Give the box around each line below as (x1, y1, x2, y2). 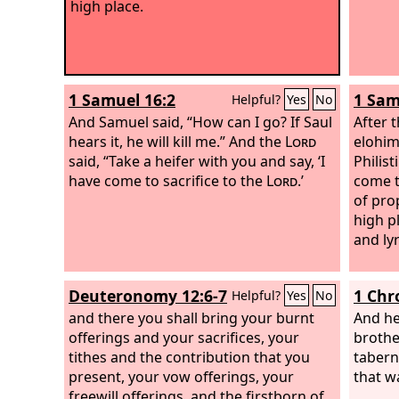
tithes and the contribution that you (69, 346, 310, 367)
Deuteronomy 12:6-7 (69, 285, 227, 306)
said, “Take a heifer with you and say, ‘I (69, 151, 325, 171)
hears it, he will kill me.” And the (69, 131, 285, 151)
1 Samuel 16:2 (69, 89, 175, 110)
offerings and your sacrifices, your (69, 327, 299, 347)
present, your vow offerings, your (69, 366, 294, 387)
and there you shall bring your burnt (69, 307, 314, 328)
